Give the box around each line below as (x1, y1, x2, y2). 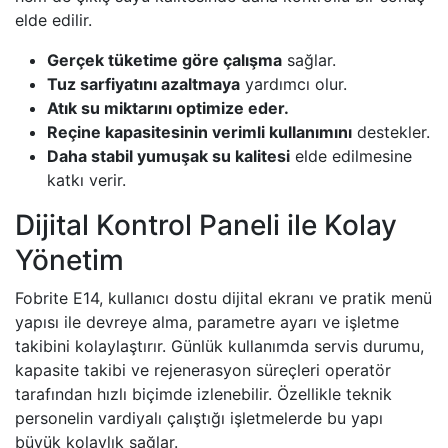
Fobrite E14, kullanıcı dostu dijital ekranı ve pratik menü (15, 288, 432, 309)
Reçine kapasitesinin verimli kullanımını (47, 122, 352, 143)
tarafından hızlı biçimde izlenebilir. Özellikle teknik (15, 384, 392, 405)
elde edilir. (15, 10, 92, 31)
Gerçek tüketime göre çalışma (47, 50, 282, 71)
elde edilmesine (290, 146, 412, 167)
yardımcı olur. (240, 74, 347, 95)
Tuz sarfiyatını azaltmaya (47, 74, 240, 95)
